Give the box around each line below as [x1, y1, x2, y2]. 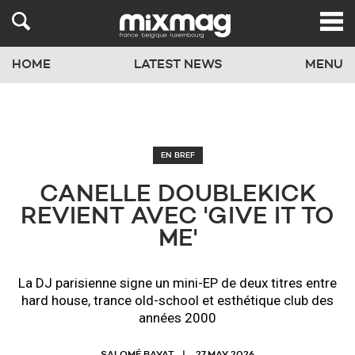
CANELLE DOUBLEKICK [39, 183, 316, 207]
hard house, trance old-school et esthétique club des [21, 292, 334, 308]
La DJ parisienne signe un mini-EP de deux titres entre [18, 275, 337, 291]
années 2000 [139, 310, 216, 326]
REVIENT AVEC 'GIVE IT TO [21, 205, 334, 229]
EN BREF [160, 151, 195, 159]
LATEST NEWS [133, 59, 223, 72]
